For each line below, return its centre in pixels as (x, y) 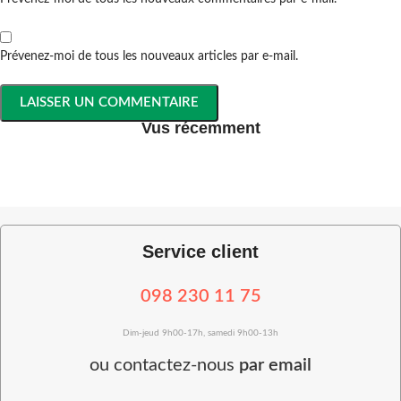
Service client (200, 251)
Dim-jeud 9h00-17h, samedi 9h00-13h (200, 333)
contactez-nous (176, 365)
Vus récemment (200, 128)
